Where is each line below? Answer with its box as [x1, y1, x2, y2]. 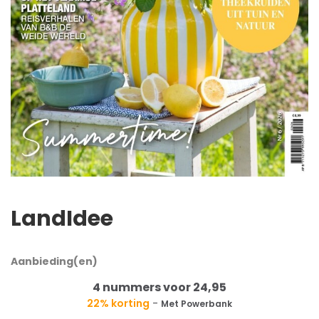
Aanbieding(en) [11, 254, 98, 269]
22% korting [87, 296, 150, 311]
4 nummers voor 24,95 [93, 279, 226, 296]
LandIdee [11, 204, 113, 234]
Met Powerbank [161, 298, 232, 310]
